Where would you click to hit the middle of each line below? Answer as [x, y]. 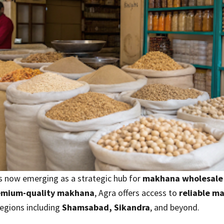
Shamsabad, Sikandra [106, 207]
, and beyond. [175, 207]
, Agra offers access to [137, 193]
